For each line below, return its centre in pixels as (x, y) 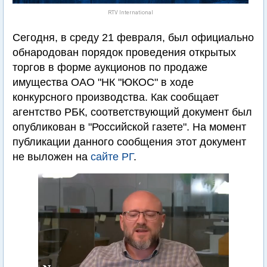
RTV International (131, 13)
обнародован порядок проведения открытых (124, 52)
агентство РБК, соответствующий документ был (132, 112)
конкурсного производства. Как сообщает (116, 97)
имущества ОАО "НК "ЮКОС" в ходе (103, 82)
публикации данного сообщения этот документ (129, 142)
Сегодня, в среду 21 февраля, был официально (133, 38)
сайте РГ (112, 157)
